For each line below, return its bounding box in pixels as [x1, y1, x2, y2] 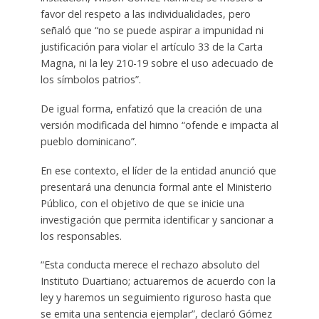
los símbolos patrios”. [40, 72, 141, 86]
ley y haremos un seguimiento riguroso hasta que [40, 291, 271, 305]
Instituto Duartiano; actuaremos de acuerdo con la [40, 274, 276, 288]
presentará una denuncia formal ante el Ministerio [40, 179, 272, 194]
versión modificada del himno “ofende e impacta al [40, 117, 278, 132]
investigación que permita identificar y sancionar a [40, 212, 273, 226]
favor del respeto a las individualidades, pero [40, 6, 251, 21]
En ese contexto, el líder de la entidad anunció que [40, 163, 276, 177]
